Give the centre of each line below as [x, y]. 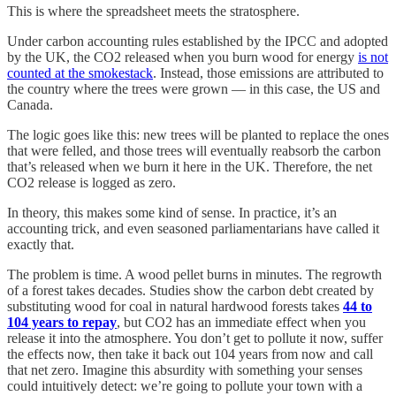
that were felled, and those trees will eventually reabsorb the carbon [194, 150]
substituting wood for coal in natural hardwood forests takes [175, 306]
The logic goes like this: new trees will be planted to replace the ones [198, 134]
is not [373, 57]
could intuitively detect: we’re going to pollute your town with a [185, 385]
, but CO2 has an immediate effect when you [241, 322]
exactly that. [41, 244]
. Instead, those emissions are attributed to [268, 72]
